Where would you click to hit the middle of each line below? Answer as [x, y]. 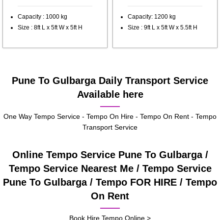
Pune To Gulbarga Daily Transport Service [110, 81]
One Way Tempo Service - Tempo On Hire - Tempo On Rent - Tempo [110, 117]
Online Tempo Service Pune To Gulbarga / [110, 155]
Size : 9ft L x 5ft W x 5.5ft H [163, 28]
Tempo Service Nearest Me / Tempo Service [110, 169]
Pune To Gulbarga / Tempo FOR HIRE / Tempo [110, 182]
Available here [110, 95]
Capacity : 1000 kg [42, 17]
